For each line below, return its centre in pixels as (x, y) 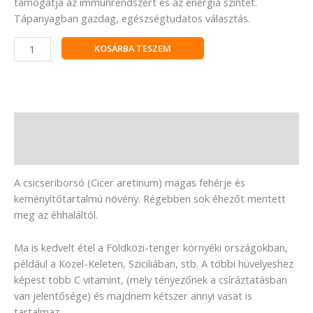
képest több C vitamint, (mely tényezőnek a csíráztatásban (151, 279)
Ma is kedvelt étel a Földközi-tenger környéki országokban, (151, 247)
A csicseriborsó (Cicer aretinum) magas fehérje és (130, 183)
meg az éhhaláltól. (56, 215)
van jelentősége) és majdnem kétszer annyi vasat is (133, 295)
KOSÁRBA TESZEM (132, 48)
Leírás (29, 125)
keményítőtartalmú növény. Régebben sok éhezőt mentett (150, 199)
